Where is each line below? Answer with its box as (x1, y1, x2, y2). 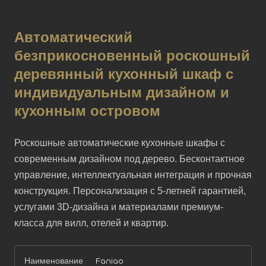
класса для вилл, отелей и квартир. (14, 218, 169, 228)
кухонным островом (14, 102, 160, 121)
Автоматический (14, 28, 132, 47)
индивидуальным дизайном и (14, 83, 229, 102)
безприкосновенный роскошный (14, 46, 250, 65)
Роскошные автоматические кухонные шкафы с (14, 138, 225, 148)
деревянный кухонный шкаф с (14, 65, 233, 84)
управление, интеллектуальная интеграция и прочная (14, 170, 252, 180)
